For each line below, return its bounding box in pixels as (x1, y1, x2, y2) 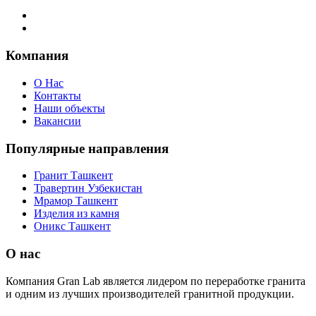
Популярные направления (6, 140, 169, 156)
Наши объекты (34, 102, 105, 114)
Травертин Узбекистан (34, 182, 142, 195)
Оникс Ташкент (34, 220, 111, 233)
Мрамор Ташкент (34, 195, 118, 207)
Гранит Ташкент (34, 169, 113, 182)
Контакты (34, 89, 81, 102)
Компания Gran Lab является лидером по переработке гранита (6, 274, 305, 287)
